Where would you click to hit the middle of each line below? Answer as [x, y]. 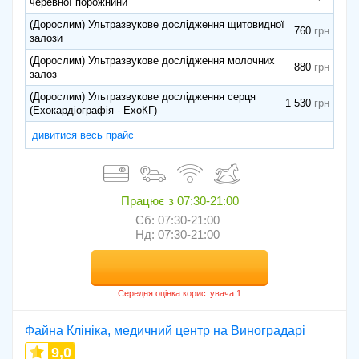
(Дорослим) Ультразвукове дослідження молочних [152, 61]
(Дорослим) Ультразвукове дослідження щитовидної [157, 25]
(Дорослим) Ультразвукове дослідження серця [143, 97]
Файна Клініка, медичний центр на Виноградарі [165, 331]
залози [46, 38]
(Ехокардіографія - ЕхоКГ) [93, 111]
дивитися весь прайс [83, 135]
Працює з [149, 201]
